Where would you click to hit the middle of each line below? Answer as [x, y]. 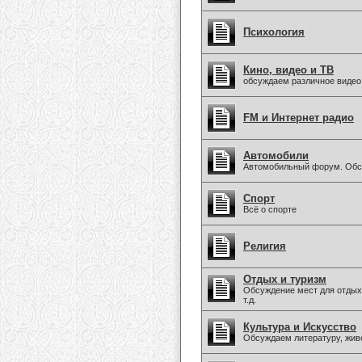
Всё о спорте [270, 209]
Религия [265, 246]
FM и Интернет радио [299, 118]
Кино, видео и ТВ [288, 70]
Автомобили [276, 156]
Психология [274, 32]
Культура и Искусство [300, 327]
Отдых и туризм [285, 279]
